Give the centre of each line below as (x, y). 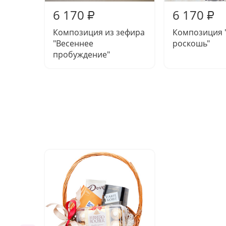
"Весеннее (73, 43)
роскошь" (191, 43)
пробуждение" (81, 54)
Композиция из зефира (99, 32)
